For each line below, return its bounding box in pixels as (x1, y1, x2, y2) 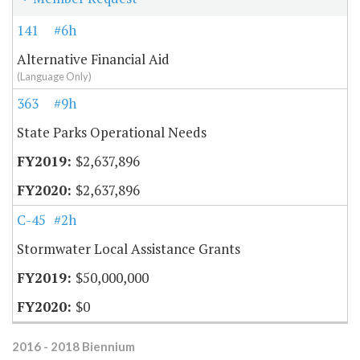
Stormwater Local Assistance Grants (17, 239, 240, 259)
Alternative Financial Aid (17, 50, 173, 69)
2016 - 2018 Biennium (12, 339, 135, 354)
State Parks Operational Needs (17, 123, 207, 142)
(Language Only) (17, 70, 92, 84)
